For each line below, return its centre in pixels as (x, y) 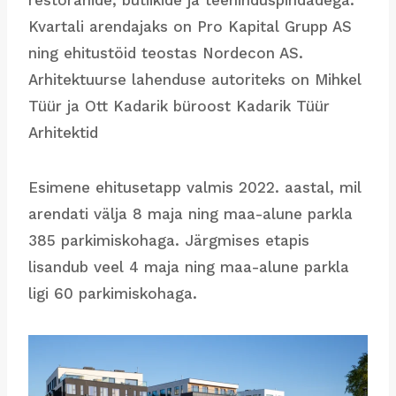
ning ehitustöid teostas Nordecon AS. (166, 53)
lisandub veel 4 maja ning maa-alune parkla (189, 267)
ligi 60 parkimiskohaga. (113, 294)
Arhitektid (63, 133)
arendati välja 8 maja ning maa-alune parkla (190, 214)
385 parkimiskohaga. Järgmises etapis (169, 241)
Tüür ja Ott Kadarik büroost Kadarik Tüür (179, 107)
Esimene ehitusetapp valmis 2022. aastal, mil (195, 188)
